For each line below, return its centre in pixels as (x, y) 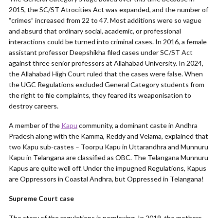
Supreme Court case (41, 198)
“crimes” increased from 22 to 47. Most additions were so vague (105, 20)
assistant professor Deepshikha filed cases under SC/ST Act (101, 52)
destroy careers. (34, 106)
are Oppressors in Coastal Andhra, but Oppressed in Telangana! (106, 179)
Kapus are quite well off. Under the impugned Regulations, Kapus (108, 168)
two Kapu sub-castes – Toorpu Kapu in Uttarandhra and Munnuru (109, 147)
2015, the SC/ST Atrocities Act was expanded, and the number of (109, 9)
